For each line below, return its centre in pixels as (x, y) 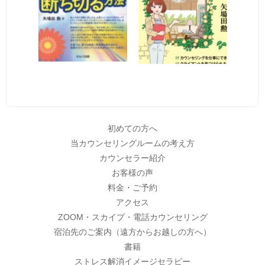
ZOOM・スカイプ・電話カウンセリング (132, 217)
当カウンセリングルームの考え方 (132, 143)
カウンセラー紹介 (132, 158)
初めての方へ (132, 129)
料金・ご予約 (132, 188)
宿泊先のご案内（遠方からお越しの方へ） (132, 232)
